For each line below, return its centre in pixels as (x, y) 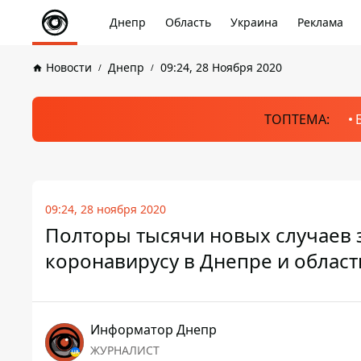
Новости (69, 67)
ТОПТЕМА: (297, 119)
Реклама (320, 22)
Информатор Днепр (154, 330)
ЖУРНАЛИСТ (125, 350)
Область (188, 22)
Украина (254, 22)
